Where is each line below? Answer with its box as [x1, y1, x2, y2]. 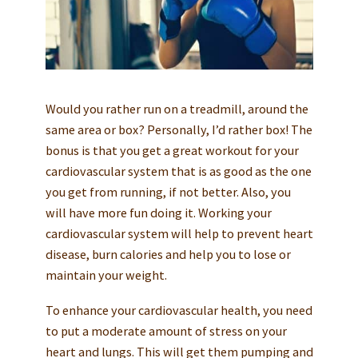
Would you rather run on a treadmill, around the [45, 100, 308, 117]
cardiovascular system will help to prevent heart [45, 225, 313, 241]
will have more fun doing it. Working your [45, 204, 272, 221]
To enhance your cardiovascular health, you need [45, 301, 312, 318]
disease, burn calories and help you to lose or [45, 245, 291, 262]
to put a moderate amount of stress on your [45, 322, 287, 339]
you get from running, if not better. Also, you [45, 183, 291, 200]
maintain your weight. [45, 266, 167, 283]
